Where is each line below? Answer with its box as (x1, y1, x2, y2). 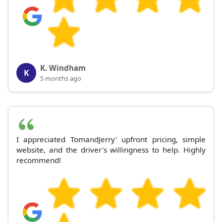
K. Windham (40, 63, 86, 73)
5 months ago (40, 74, 81, 83)
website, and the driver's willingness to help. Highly (16, 145, 206, 155)
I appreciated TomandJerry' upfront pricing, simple (16, 134, 206, 145)
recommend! (16, 155, 61, 166)
